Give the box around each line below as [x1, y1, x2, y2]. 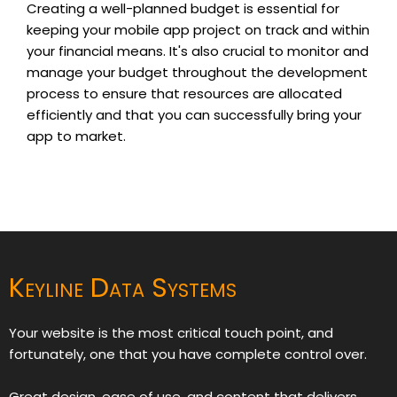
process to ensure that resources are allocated [27, 83, 342, 103]
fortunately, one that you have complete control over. [9, 344, 367, 363]
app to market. [27, 126, 126, 145]
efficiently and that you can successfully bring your [27, 105, 362, 124]
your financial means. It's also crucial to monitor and [27, 41, 369, 60]
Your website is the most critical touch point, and [9, 323, 333, 342]
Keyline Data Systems [9, 269, 237, 307]
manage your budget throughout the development [27, 62, 368, 82]
